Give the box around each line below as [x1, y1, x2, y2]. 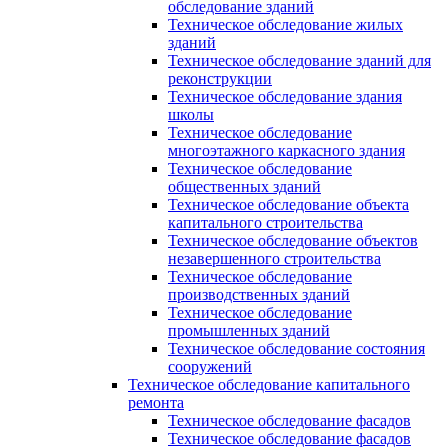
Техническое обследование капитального [128, 375, 410, 393]
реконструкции [168, 69, 272, 87]
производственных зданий [168, 285, 350, 303]
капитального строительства [168, 213, 363, 231]
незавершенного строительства [168, 249, 381, 267]
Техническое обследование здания [168, 87, 402, 105]
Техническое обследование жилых [168, 15, 403, 33]
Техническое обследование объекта [168, 195, 409, 213]
